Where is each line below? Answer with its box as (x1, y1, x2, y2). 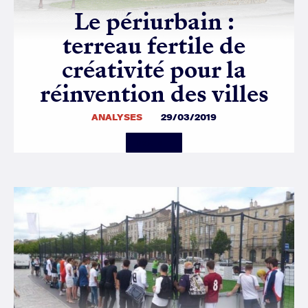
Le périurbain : (74, 5, 234, 38)
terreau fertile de (63, 30, 245, 63)
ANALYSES (91, 111, 142, 124)
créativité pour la (62, 54, 246, 87)
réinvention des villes (39, 78, 269, 111)
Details (135, 138, 162, 148)
